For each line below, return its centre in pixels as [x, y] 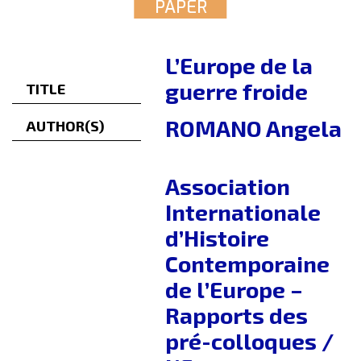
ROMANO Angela [253, 129]
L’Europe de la [239, 66]
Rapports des [237, 315]
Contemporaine [247, 264]
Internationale [243, 212]
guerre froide [237, 91]
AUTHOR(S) [65, 126]
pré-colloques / [249, 341]
